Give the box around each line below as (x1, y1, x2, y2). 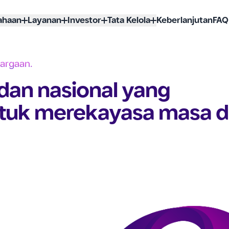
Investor (67, 16, 101, 25)
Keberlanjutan (156, 16, 213, 25)
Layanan (27, 16, 61, 25)
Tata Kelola (107, 16, 150, 25)
